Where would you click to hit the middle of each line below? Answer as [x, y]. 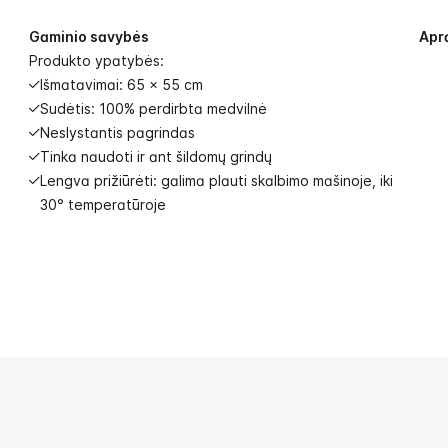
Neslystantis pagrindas [117, 132]
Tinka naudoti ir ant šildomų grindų [156, 156]
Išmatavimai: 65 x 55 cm [121, 84]
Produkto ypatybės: [98, 60]
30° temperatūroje [103, 204]
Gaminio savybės [89, 36]
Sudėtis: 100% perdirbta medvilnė [153, 108]
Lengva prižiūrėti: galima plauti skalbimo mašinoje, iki [216, 180]
